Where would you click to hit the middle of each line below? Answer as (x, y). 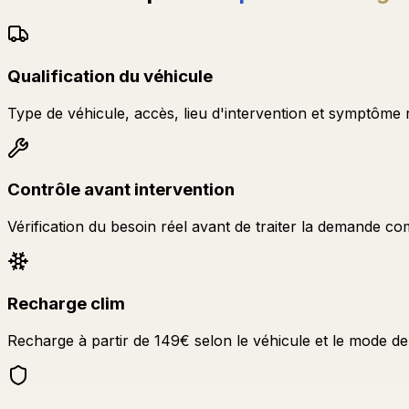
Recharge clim (66, 303)
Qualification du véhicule (110, 76)
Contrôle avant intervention (121, 190)
